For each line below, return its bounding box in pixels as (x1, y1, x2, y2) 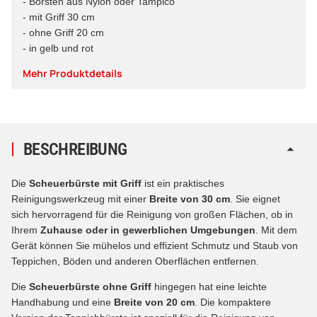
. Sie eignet (230, 192, 280, 204)
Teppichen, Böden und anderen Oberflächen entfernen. (11, 255, 259, 267)
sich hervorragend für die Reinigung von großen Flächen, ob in (11, 208, 293, 220)
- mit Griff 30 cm (23, 11, 95, 23)
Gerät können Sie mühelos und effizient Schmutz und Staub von (11, 239, 298, 251)
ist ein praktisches (142, 177, 224, 189)
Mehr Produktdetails (23, 66, 122, 80)
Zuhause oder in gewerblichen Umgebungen (40, 224, 255, 236)
